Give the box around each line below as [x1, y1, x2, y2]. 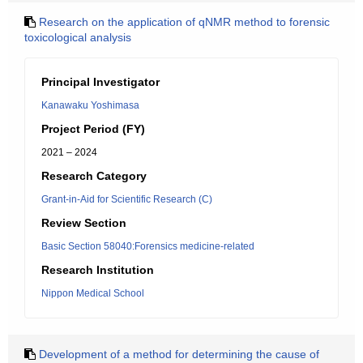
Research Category [41, 169, 147, 182]
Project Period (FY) [41, 122, 145, 135]
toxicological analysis [24, 31, 131, 44]
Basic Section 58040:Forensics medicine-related [41, 241, 254, 252]
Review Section [41, 216, 126, 229]
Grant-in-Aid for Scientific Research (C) [41, 194, 212, 205]
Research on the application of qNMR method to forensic [39, 15, 330, 28]
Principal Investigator [41, 75, 160, 88]
